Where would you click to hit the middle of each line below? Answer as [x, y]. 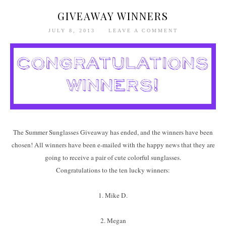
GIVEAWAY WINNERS [113, 16]
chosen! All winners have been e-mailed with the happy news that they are [113, 145]
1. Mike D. [113, 195]
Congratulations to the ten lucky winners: [113, 170]
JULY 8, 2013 [73, 30]
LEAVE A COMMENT [143, 30]
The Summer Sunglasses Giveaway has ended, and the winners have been [113, 132]
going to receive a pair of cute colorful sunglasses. [113, 158]
